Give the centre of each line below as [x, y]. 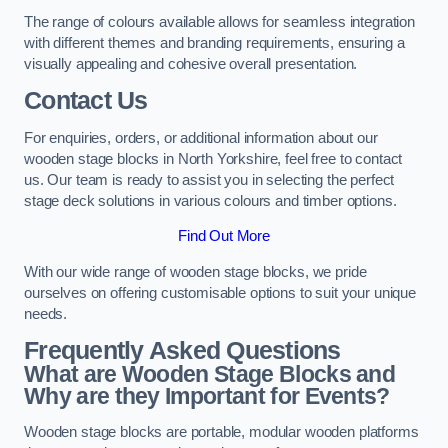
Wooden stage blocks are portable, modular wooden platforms [221, 431]
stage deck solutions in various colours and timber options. [210, 200]
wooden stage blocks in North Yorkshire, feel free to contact [213, 158]
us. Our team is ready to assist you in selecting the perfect [209, 179]
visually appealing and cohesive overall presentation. [191, 63]
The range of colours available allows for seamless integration [219, 21]
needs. [46, 313]
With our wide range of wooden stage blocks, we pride [195, 271]
